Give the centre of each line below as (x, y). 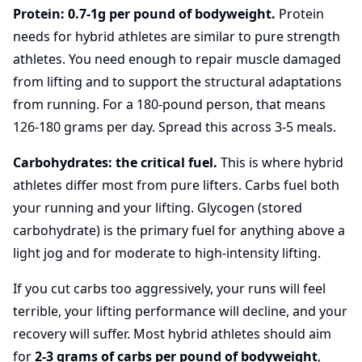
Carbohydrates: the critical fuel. (115, 162)
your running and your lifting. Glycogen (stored (158, 208)
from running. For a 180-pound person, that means (169, 104)
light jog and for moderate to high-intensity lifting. (167, 253)
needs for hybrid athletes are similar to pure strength (177, 36)
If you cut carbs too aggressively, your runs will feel (169, 288)
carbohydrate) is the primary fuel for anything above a (179, 230)
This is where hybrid (280, 162)
